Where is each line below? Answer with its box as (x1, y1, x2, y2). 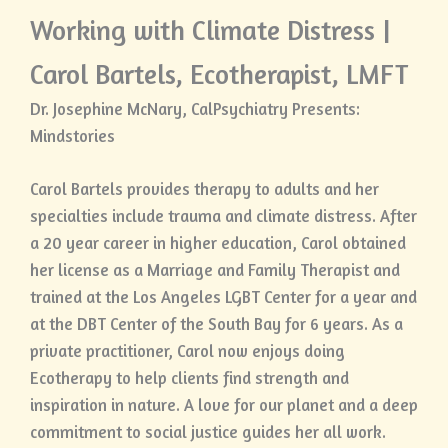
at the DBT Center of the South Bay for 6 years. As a (30, 314, 403, 335)
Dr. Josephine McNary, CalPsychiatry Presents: (30, 98, 360, 119)
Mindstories (30, 125, 115, 146)
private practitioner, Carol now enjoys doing (30, 341, 345, 362)
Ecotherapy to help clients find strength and (30, 368, 349, 389)
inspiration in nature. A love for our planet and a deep (30, 395, 418, 416)
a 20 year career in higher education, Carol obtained (30, 233, 406, 254)
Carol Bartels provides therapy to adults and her (30, 179, 379, 200)
